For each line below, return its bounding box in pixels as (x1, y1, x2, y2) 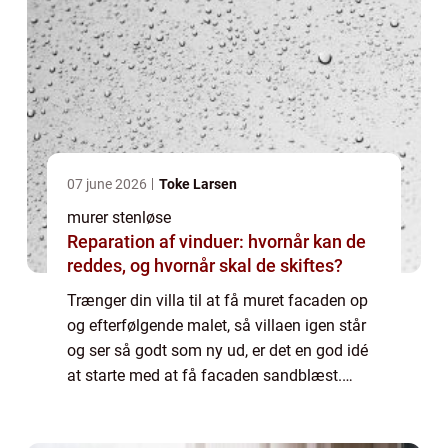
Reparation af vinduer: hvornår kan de (67, 231, 366, 253)
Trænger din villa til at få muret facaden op (67, 291, 368, 311)
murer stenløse (67, 208, 171, 228)
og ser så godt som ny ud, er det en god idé (67, 341, 368, 361)
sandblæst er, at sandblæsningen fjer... (67, 416, 339, 436)
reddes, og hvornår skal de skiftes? (67, 255, 343, 277)
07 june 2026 (67, 176, 150, 193)
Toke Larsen (159, 176, 237, 193)
